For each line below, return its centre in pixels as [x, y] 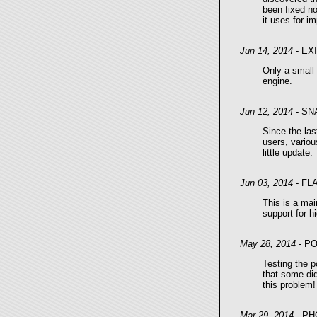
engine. [277, 81]
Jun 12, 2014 [266, 111]
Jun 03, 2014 [266, 183]
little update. [287, 152]
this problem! [289, 285]
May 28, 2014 [267, 244]
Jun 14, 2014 [266, 51]
